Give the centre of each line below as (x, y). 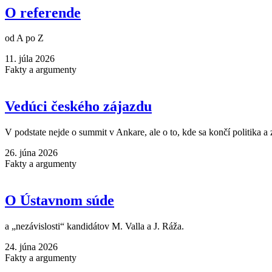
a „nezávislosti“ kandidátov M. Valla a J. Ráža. (94, 226)
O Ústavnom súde (59, 201)
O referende (43, 12)
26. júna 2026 (31, 153)
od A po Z (24, 38)
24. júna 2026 (31, 247)
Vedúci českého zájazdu (78, 107)
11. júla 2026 (30, 59)
